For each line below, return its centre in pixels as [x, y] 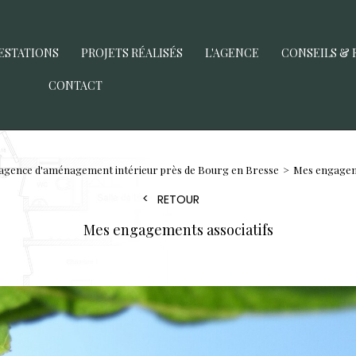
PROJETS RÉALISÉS [132, 52]
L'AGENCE [232, 52]
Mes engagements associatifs [178, 230]
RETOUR [178, 199]
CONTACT [76, 85]
